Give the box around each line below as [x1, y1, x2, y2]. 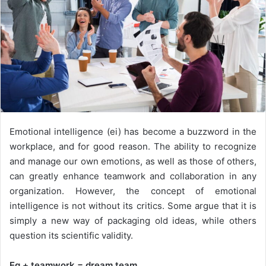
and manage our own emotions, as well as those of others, [9, 156, 256, 167]
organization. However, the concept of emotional [9, 185, 256, 197]
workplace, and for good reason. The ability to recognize [9, 141, 256, 153]
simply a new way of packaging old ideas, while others [9, 215, 256, 227]
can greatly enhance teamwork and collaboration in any [9, 170, 256, 182]
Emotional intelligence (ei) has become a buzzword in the [9, 126, 256, 138]
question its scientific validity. [9, 230, 133, 242]
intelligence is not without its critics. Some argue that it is [9, 200, 256, 212]
